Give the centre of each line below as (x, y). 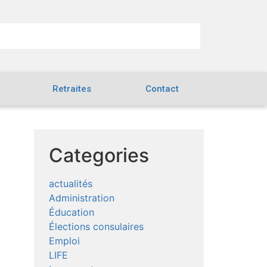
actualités (71, 184)
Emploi (65, 241)
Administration (82, 198)
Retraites (72, 89)
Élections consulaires (97, 227)
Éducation (72, 212)
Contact (162, 89)
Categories (99, 156)
